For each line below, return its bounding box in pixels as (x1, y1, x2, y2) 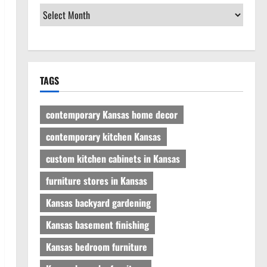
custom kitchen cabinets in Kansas (45, 151, 180, 166)
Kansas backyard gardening (45, 195, 151, 210)
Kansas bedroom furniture (45, 240, 147, 254)
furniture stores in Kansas (45, 173, 147, 188)
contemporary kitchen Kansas (45, 129, 161, 144)
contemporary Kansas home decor (45, 107, 178, 122)
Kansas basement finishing (45, 218, 149, 232)
